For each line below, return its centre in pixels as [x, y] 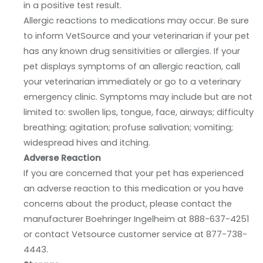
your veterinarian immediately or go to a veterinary [132, 82]
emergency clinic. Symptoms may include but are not [138, 97]
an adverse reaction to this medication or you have [134, 189]
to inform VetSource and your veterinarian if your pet [136, 36]
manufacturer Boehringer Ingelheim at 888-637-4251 [136, 219]
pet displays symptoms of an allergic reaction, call [132, 67]
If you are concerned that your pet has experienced [134, 173]
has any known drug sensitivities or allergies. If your [132, 51]
